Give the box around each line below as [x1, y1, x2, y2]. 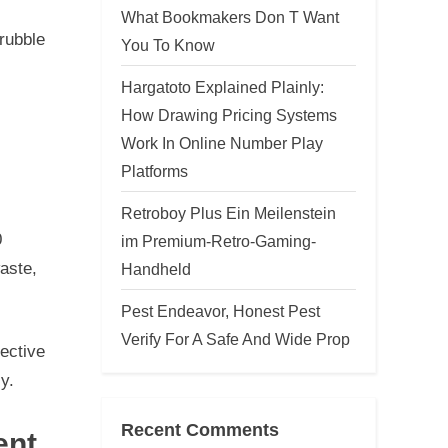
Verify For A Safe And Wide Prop [121, 329, 350, 348]
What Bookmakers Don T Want [121, 7, 339, 26]
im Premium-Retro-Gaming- [121, 231, 316, 250]
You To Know [121, 35, 215, 54]
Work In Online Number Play [121, 133, 323, 152]
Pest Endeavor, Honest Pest [121, 301, 320, 320]
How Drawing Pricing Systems [121, 105, 337, 124]
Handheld [121, 259, 191, 278]
